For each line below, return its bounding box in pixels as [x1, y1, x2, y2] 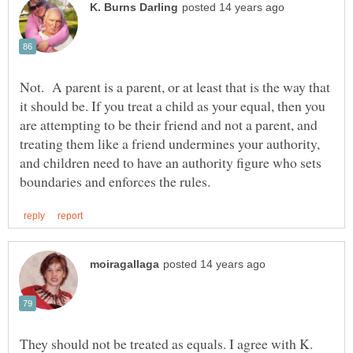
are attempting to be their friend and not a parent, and [20, 114, 318, 134]
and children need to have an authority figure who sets [20, 152, 321, 172]
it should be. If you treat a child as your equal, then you [20, 95, 325, 115]
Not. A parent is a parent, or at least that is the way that [20, 76, 330, 96]
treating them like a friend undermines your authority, [20, 133, 320, 153]
